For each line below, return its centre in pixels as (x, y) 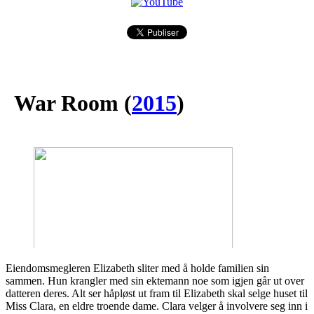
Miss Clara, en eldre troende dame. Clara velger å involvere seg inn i (157, 306)
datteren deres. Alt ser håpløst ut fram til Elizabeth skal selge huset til (157, 293)
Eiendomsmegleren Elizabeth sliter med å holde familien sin (137, 268)
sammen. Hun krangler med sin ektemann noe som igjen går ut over (155, 280)
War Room (66, 103)
